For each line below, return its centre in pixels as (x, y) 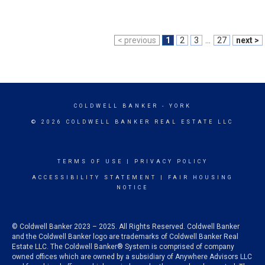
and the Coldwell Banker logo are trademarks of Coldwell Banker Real (125, 237)
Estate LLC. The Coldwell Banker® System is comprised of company (123, 247)
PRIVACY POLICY (171, 161)
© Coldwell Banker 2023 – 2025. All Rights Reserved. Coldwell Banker (126, 227)
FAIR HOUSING (201, 177)
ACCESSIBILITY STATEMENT (94, 177)
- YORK (175, 106)
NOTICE (132, 188)
